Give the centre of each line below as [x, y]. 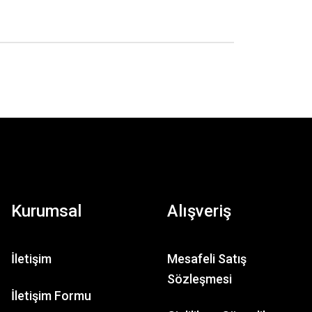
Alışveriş [199, 211]
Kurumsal [46, 211]
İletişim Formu [51, 296]
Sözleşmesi [200, 279]
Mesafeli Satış [207, 259]
